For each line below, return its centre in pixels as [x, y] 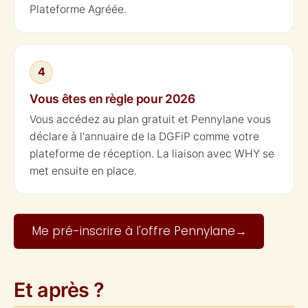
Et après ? [59, 289]
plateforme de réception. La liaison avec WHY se [152, 154]
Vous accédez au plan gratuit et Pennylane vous [151, 120]
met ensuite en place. [84, 171]
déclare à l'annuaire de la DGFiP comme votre [145, 137]
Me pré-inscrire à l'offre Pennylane [133, 231]
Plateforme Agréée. [78, 10]
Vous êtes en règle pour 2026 [112, 98]
